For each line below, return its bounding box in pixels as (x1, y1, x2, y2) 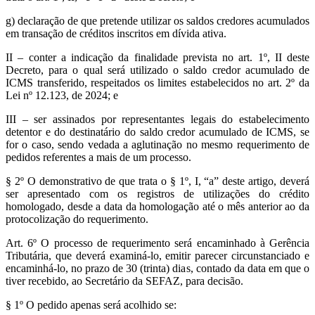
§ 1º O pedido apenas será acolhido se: (6, 299, 176, 311)
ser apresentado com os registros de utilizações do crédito (6, 188, 309, 200)
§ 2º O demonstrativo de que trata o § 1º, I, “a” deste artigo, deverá (6, 175, 309, 188)
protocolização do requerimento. (6, 213, 148, 226)
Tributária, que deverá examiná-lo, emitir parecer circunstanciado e (6, 250, 309, 262)
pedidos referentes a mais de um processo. (6, 151, 191, 164)
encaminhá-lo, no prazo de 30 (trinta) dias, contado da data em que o (6, 262, 309, 275)
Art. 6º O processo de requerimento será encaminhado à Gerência (6, 237, 309, 250)
